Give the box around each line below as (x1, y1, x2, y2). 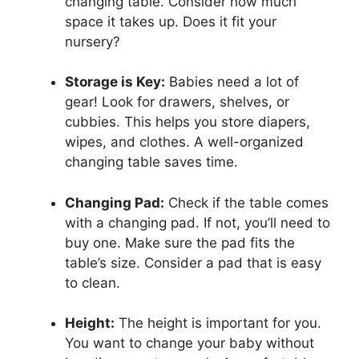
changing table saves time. (65, 154, 238, 171)
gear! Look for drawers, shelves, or (65, 94, 289, 111)
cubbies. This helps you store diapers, (65, 114, 310, 131)
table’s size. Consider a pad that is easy (65, 254, 321, 271)
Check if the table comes (164, 194, 329, 211)
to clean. (65, 274, 120, 291)
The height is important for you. (115, 315, 321, 332)
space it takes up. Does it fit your (65, 13, 276, 30)
